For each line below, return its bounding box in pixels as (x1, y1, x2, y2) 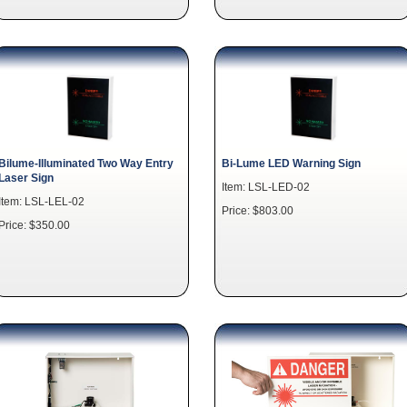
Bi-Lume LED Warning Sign (222, 157, 361, 169)
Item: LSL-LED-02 (222, 181, 310, 193)
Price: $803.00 (222, 204, 293, 216)
